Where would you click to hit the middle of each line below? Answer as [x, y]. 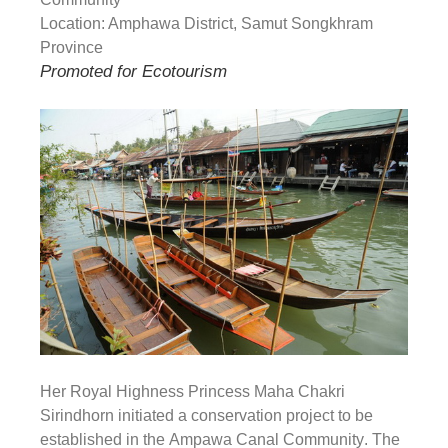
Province [71, 47]
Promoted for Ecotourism [133, 71]
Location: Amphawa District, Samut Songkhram [206, 23]
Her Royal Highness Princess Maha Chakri [192, 391]
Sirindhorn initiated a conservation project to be [206, 415]
